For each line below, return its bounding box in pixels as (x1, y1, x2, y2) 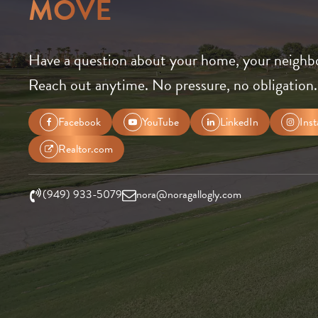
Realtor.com (58, 140, 113, 158)
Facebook (58, 113, 101, 131)
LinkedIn (220, 113, 258, 131)
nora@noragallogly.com (136, 186, 241, 204)
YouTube (142, 113, 179, 131)
